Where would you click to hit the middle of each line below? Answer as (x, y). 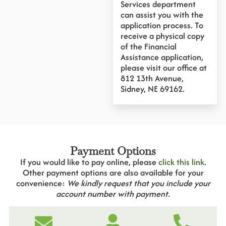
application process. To (162, 25)
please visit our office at (164, 68)
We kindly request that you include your (138, 183)
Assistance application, (162, 57)
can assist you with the (162, 15)
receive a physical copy (162, 36)
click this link (181, 162)
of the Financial (149, 47)
